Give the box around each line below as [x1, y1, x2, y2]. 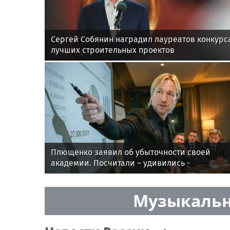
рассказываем [51, 168, 107, 179]
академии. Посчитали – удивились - [51, 158, 190, 168]
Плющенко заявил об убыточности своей [51, 147, 210, 157]
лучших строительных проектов [51, 45, 175, 55]
